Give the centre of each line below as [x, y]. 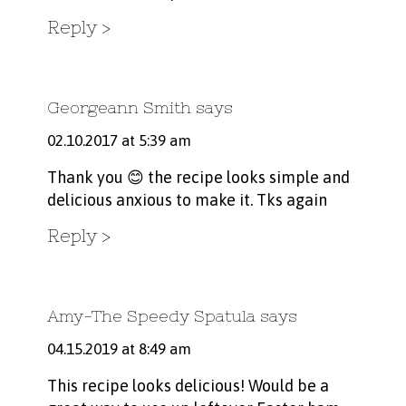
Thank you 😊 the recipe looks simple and [198, 178]
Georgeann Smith [119, 108]
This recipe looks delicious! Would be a [188, 386]
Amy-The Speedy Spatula [151, 316]
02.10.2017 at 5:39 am [119, 141]
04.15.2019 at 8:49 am [119, 349]
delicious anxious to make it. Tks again [187, 200]
